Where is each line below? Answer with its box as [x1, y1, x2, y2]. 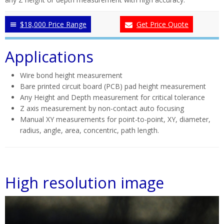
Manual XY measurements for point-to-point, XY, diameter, [20, 114, 210, 124]
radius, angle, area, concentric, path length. [20, 125, 159, 135]
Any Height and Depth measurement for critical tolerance [20, 92, 205, 102]
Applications [5, 46, 93, 67]
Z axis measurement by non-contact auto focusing [20, 103, 184, 113]
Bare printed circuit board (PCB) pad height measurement [20, 81, 206, 91]
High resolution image [5, 172, 164, 193]
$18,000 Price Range [20, 19, 86, 29]
